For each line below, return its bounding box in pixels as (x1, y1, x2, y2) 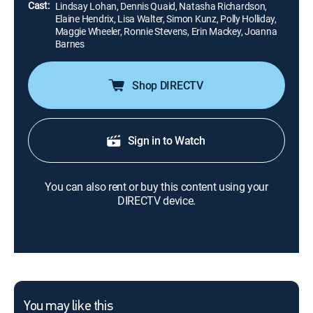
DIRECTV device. (117, 193, 196, 208)
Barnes (54, 37, 85, 50)
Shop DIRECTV (132, 78, 203, 93)
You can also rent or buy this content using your (45, 179, 268, 194)
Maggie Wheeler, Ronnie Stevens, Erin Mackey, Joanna (54, 24, 277, 38)
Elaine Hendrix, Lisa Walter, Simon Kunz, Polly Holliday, (54, 12, 277, 25)
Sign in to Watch (127, 133, 205, 148)
